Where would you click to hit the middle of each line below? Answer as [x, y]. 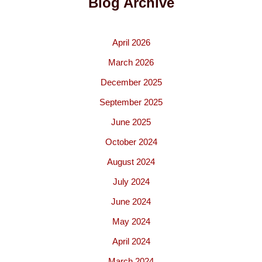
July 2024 [131, 182]
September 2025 [131, 102]
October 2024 [131, 142]
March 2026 [131, 62]
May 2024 [131, 221]
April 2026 [131, 42]
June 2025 [131, 122]
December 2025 [131, 82]
